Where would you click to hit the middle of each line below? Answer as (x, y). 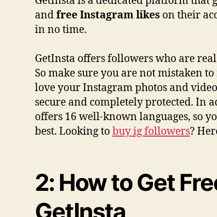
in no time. (61, 30)
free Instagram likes (108, 15)
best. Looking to (74, 132)
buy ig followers (151, 132)
